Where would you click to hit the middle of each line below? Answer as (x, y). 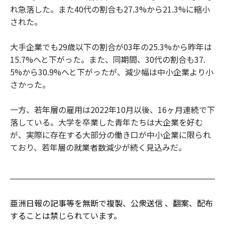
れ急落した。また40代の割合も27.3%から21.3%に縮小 (110, 9)
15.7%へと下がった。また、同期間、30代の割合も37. (108, 59)
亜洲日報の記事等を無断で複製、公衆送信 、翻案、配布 (111, 203)
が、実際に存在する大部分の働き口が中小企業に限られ (110, 134)
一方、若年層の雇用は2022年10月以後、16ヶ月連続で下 (113, 109)
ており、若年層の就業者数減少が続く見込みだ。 (98, 147)
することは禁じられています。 (66, 215)
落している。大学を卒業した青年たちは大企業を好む (106, 122)
